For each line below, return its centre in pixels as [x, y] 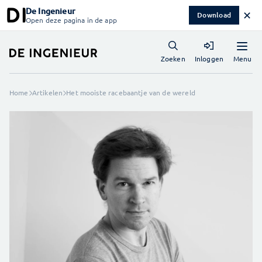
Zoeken [173, 58]
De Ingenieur [51, 11]
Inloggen [209, 58]
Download [214, 15]
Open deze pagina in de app [71, 20]
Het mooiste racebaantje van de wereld [131, 92]
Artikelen [47, 92]
